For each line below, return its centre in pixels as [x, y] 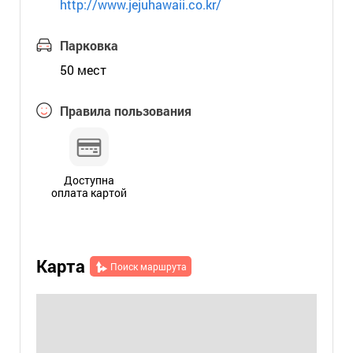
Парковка [89, 45]
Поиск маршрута [148, 266]
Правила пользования [125, 111]
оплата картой [89, 193]
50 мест [83, 70]
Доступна [89, 180]
